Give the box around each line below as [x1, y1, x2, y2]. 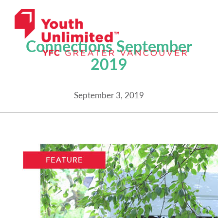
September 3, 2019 [74, 89, 144, 101]
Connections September [26, 35, 192, 57]
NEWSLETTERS [82, 15, 136, 27]
